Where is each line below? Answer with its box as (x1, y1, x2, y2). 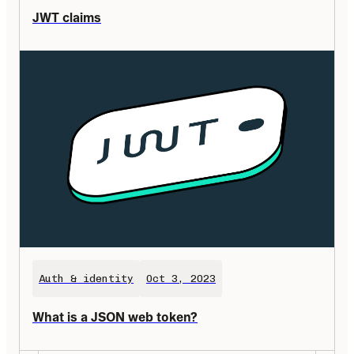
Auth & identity (39, 272, 134, 284)
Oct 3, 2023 (146, 272, 216, 284)
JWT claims (32, 10, 101, 25)
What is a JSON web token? (32, 309, 198, 324)
